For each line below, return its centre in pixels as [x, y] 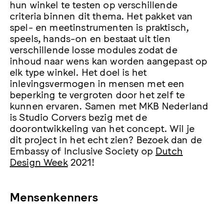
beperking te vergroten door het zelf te [98, 94]
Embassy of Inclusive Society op [83, 150]
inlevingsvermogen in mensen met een [97, 83]
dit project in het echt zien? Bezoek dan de [106, 139]
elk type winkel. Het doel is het [78, 72]
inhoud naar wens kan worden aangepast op [109, 60]
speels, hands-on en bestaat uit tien [90, 38]
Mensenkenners [54, 196]
